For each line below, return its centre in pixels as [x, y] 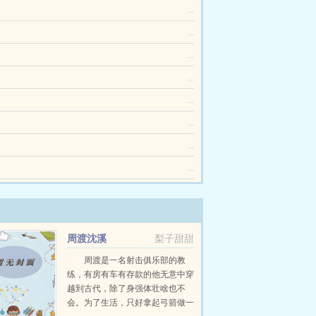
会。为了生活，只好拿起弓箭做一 [130, 303]
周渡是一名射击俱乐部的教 [134, 260]
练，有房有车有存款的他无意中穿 [130, 274]
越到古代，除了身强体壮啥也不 [126, 288]
